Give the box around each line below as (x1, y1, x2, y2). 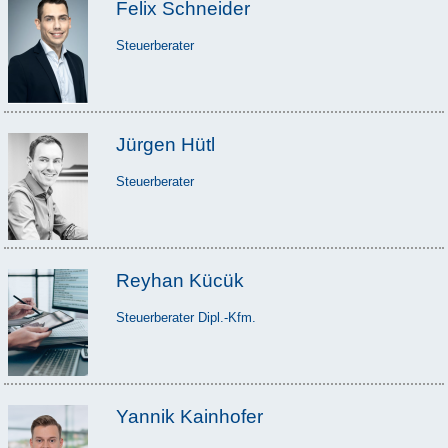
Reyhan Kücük (115, 269, 244, 291)
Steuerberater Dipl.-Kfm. (115, 309, 256, 325)
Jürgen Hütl (115, 133, 215, 155)
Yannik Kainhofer (115, 405, 263, 427)
